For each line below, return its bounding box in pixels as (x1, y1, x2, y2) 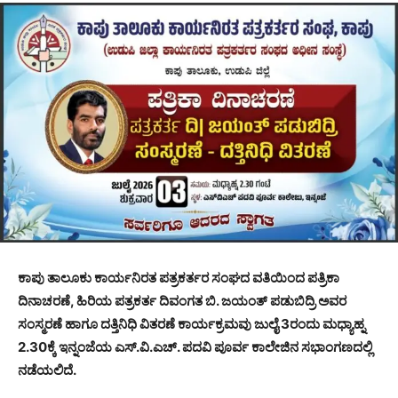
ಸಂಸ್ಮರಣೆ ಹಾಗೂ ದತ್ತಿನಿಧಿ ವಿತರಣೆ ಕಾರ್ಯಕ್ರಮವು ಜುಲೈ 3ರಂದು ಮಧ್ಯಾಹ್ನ (18, 314, 365, 332)
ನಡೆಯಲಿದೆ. (18, 361, 76, 378)
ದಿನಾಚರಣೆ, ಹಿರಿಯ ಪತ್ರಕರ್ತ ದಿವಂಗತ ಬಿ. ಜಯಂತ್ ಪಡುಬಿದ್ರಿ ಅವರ (18, 291, 346, 309)
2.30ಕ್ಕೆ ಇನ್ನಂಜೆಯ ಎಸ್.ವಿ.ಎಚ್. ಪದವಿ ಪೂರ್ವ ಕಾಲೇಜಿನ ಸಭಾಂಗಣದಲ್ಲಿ (18, 338, 372, 355)
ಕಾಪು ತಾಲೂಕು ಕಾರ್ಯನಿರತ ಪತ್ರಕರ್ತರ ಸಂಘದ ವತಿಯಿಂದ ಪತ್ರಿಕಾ (18, 268, 339, 286)
